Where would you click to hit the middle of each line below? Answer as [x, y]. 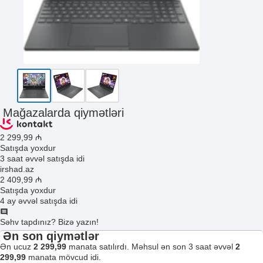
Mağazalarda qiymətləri [63, 113]
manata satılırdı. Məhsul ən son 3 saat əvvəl [151, 247]
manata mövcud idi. [63, 257]
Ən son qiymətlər [51, 236]
